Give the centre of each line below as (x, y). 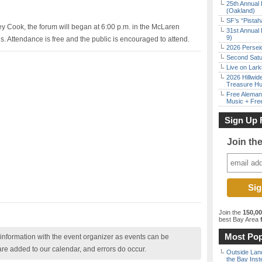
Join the (231, 212)
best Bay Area (239, 219)
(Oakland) (241, 11)
